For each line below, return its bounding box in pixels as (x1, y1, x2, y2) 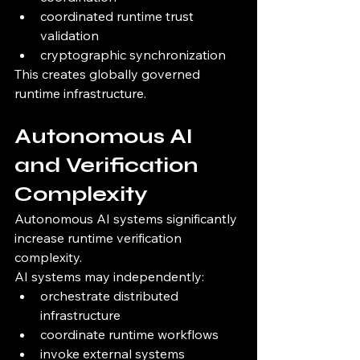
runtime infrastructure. (14, 85, 146, 102)
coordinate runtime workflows (40, 326, 219, 343)
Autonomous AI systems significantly (14, 211, 240, 227)
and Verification (14, 153, 203, 178)
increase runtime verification (14, 230, 185, 247)
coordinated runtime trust (40, 8, 197, 25)
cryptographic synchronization (40, 47, 226, 63)
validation (40, 27, 99, 44)
